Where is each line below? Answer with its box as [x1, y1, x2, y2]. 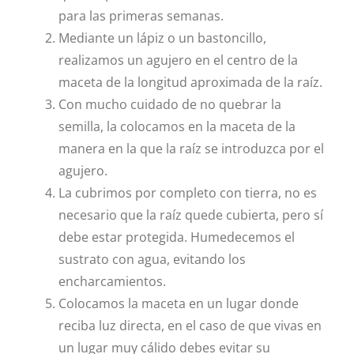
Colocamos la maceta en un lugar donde [58, 294, 299, 312]
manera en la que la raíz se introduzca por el [58, 139, 324, 157]
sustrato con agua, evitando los [58, 250, 246, 268]
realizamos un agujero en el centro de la [58, 51, 298, 69]
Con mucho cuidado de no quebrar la [58, 95, 281, 113]
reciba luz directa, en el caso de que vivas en [58, 316, 322, 334]
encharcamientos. [58, 272, 166, 290]
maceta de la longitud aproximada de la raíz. [58, 73, 322, 91]
